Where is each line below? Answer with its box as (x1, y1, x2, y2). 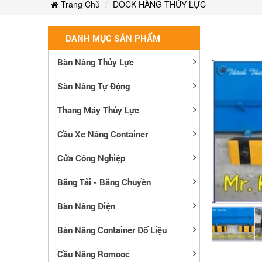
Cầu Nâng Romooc (57, 247, 130, 260)
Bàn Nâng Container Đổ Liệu (57, 223, 167, 236)
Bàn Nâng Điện (57, 199, 115, 212)
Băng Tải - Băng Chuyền (57, 175, 151, 188)
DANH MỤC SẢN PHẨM (65, 32, 160, 44)
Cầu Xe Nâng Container (57, 127, 148, 140)
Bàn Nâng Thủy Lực (57, 56, 134, 68)
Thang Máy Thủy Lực (57, 104, 139, 116)
